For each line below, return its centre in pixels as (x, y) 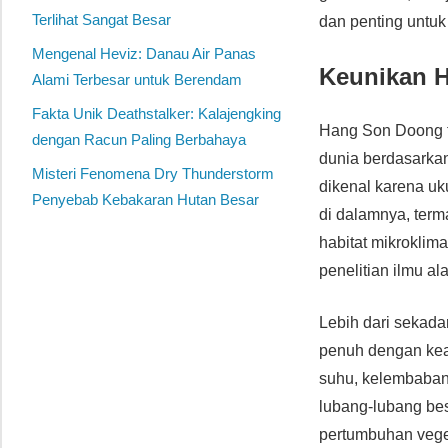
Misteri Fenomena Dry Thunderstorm (153, 174)
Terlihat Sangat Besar (101, 20)
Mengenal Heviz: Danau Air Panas (144, 54)
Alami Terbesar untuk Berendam (137, 80)
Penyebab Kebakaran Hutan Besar (145, 200)
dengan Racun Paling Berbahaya (139, 140)
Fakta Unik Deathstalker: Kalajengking (156, 114)
